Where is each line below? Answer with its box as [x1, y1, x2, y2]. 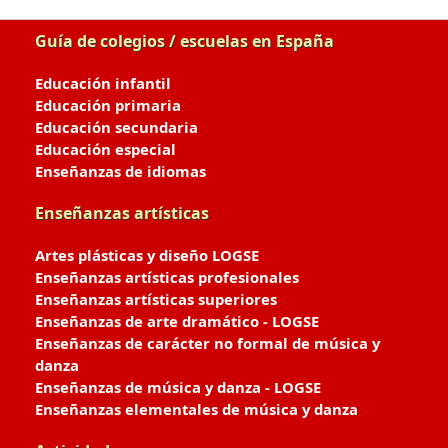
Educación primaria [35, 95, 181, 115]
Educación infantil [35, 73, 171, 93]
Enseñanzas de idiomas [35, 161, 206, 181]
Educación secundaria [35, 117, 198, 137]
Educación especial [35, 139, 176, 159]
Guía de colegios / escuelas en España [35, 30, 334, 52]
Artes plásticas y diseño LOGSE [35, 245, 259, 265]
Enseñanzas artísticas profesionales [35, 267, 299, 287]
